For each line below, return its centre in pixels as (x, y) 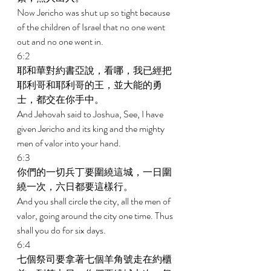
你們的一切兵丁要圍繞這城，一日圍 (94, 172)
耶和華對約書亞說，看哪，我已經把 (94, 70)
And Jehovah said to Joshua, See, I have (91, 114)
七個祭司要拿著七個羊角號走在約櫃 (94, 259)
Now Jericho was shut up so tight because (94, 12)
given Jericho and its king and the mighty (92, 129)
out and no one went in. (61, 41)
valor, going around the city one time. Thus (96, 216)
